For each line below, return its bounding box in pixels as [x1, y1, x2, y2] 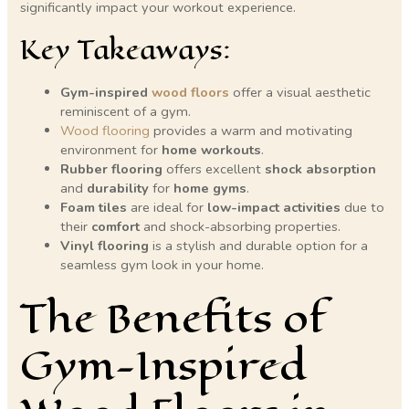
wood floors [152, 83, 230, 102]
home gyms [173, 179, 247, 198]
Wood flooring [60, 121, 151, 141]
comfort [91, 217, 141, 236]
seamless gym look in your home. [60, 256, 265, 275]
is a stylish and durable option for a [149, 236, 369, 256]
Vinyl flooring [60, 236, 150, 256]
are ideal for [127, 198, 208, 217]
